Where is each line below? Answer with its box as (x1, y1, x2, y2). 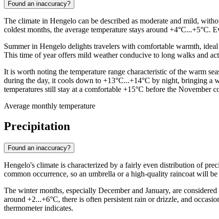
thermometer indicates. (4, 204, 73, 213)
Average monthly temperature (4, 101, 95, 110)
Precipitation (4, 120, 70, 133)
